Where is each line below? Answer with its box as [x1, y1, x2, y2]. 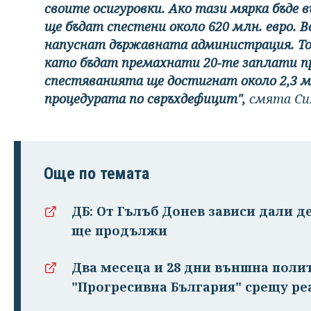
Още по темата [44, 163, 149, 183]
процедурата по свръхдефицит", [44, 90, 249, 107]
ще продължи [72, 221, 167, 239]
